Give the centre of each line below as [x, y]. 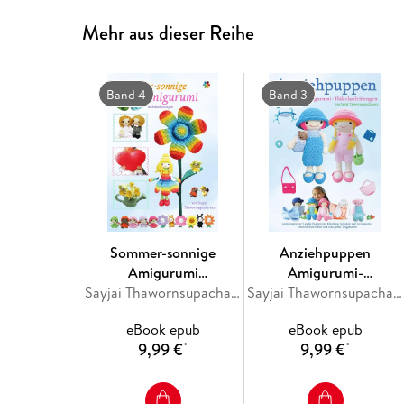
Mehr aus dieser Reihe [169, 32]
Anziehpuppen [326, 252]
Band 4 [126, 94]
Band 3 [288, 94]
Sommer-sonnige [163, 252]
